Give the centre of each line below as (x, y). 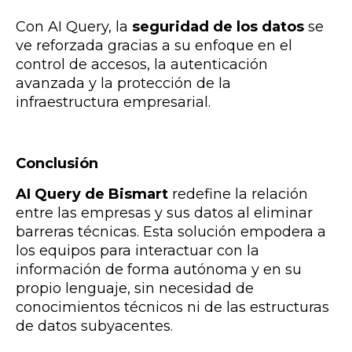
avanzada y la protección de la (123, 84)
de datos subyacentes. (94, 326)
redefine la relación (238, 194)
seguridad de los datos (218, 27)
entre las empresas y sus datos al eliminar (164, 213)
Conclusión (57, 164)
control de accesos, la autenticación (142, 65)
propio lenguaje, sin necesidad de (135, 289)
